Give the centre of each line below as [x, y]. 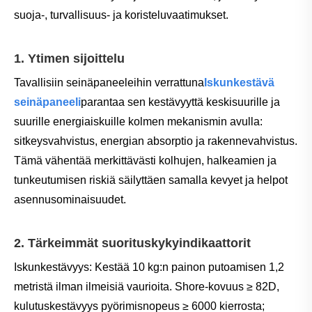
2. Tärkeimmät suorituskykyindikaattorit [132, 243]
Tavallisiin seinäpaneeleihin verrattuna [109, 82]
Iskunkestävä [239, 82]
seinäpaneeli [47, 102]
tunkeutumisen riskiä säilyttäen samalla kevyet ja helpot [151, 180]
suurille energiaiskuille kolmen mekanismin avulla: [138, 121]
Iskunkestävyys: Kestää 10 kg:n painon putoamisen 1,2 [149, 267]
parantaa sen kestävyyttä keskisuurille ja [180, 102]
